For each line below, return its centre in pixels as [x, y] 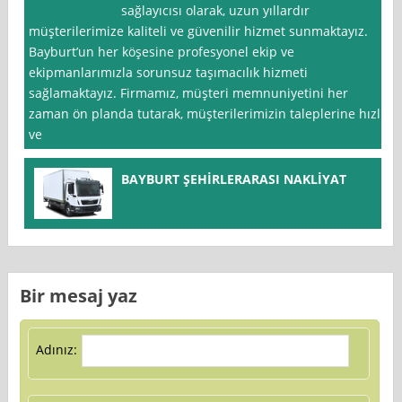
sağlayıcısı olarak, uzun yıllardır [216, 11]
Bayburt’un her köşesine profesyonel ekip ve [162, 52]
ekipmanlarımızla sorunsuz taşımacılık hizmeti [169, 73]
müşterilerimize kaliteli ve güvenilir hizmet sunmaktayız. [199, 31]
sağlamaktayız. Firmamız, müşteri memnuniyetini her [189, 93]
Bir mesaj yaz [79, 295]
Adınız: [56, 350]
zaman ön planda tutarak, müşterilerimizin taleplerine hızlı [207, 114]
